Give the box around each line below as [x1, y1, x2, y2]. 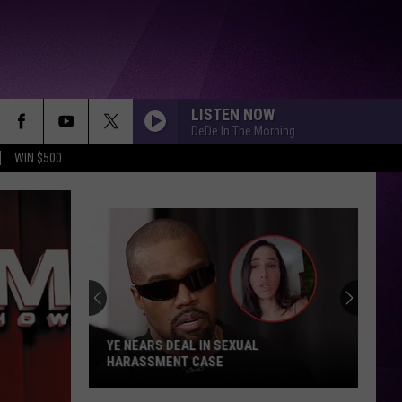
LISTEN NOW [191, 104, 275, 124]
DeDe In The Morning [191, 123, 295, 138]
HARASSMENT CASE [107, 354, 223, 370]
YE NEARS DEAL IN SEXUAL [107, 337, 259, 354]
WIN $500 [14, 151, 62, 165]
